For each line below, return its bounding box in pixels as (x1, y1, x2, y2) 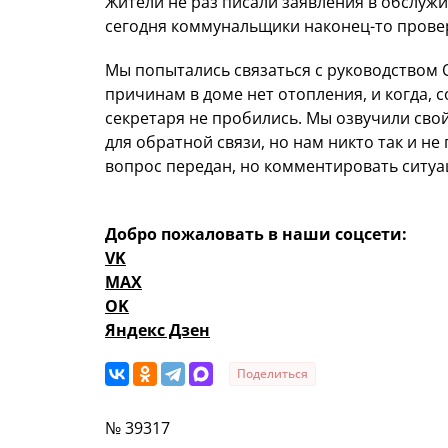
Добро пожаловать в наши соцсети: (105, 222, 407, 245)
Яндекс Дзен (105, 318, 210, 341)
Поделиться (237, 364, 308, 382)
